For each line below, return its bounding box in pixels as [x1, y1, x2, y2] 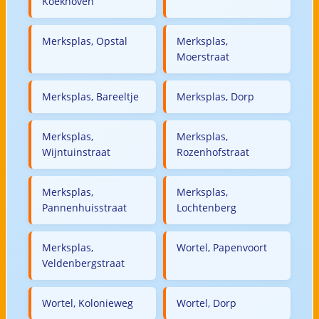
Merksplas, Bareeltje [41, 89, 139, 103]
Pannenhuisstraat [41, 200, 127, 214]
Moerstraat [177, 49, 229, 63]
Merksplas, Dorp [177, 89, 254, 103]
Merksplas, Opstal [41, 33, 127, 48]
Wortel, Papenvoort [177, 240, 267, 254]
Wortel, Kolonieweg [41, 296, 133, 310]
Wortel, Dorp [177, 296, 236, 310]
